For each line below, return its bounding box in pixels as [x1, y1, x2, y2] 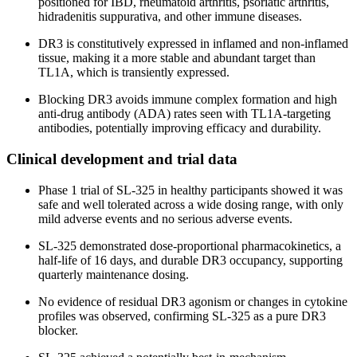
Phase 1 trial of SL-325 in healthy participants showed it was [38, 182, 343, 197]
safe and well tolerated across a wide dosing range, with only [38, 197, 343, 211]
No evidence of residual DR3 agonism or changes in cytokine [38, 294, 347, 308]
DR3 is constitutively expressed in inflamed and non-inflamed [38, 37, 348, 51]
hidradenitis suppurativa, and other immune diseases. [38, 10, 302, 24]
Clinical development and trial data [6, 150, 237, 167]
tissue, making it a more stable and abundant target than [38, 51, 316, 65]
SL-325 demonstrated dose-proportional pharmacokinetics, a [38, 238, 341, 253]
